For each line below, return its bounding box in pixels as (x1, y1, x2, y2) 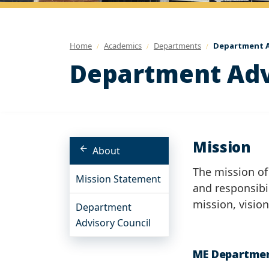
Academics (104, 40, 142, 51)
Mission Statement (76, 172, 161, 186)
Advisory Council (76, 216, 151, 229)
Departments (154, 40, 201, 51)
